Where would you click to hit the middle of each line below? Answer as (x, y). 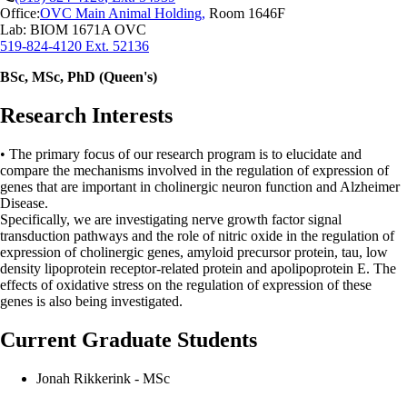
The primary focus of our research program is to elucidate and (185, 154)
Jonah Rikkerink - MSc (103, 378)
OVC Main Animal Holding (121, 13)
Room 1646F (245, 13)
